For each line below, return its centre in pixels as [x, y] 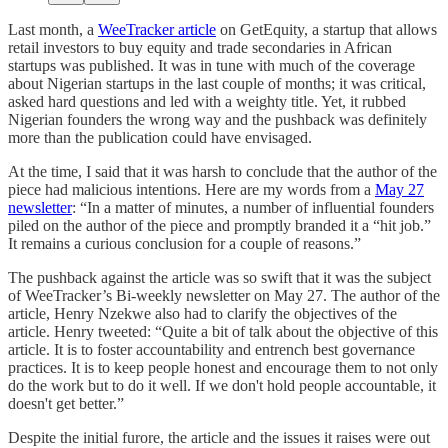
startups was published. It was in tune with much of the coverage [211, 65]
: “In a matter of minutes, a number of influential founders [253, 207]
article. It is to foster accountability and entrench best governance [211, 349]
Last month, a [53, 29]
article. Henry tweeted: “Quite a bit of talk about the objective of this [223, 331]
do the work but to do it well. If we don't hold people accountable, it [222, 385]
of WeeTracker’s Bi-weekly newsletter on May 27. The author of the [224, 295]
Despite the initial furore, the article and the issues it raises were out [219, 437]
